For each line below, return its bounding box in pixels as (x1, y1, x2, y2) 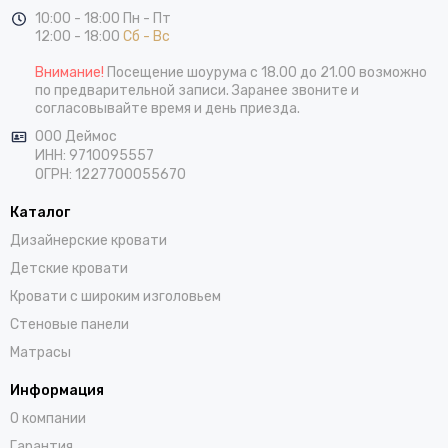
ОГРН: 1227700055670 (35, 166, 186, 184)
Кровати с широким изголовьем (10, 288, 221, 306)
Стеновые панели (10, 316, 129, 334)
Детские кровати (10, 260, 128, 278)
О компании (10, 410, 86, 428)
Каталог (10, 204, 70, 222)
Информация (10, 382, 104, 400)
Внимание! (35, 64, 104, 82)
